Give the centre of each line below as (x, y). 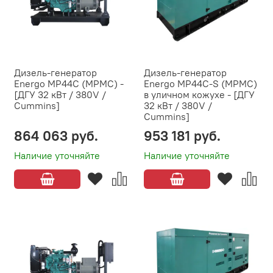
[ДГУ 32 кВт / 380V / (60, 95)
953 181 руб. (182, 136)
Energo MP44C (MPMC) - (69, 84)
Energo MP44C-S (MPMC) (200, 84)
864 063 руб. (56, 136)
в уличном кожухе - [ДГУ (199, 95)
